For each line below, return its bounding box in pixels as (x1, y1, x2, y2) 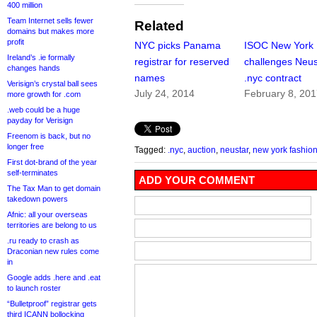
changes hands (7, 64, 60, 72)
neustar (220, 145, 248, 155)
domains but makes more (7, 27, 94, 35)
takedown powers (7, 195, 68, 203)
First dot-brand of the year (7, 158, 97, 166)
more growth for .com (7, 90, 81, 98)
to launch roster (7, 284, 61, 292)
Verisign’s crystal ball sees (7, 79, 98, 88)
